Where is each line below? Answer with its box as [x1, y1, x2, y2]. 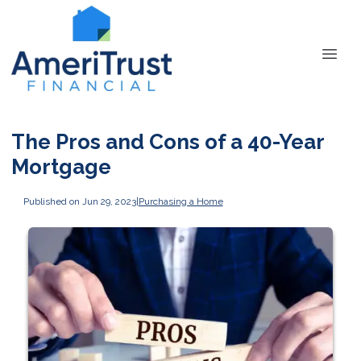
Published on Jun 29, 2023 [23, 195, 136, 207]
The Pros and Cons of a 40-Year [11, 130, 324, 154]
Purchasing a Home [138, 195, 223, 207]
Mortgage [11, 155, 111, 179]
